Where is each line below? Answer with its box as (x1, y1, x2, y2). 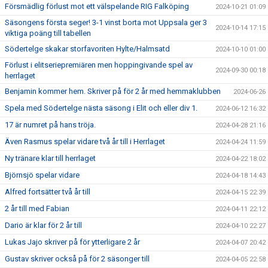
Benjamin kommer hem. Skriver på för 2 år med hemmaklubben (5, 87, 221, 96)
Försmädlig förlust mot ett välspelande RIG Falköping (5, 2, 189, 11)
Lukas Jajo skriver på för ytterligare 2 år (5, 237, 140, 246)
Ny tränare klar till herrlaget (5, 154, 96, 163)
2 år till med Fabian (5, 204, 69, 213)
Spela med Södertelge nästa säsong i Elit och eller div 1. (5, 103, 197, 112)
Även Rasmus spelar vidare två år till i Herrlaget (5, 137, 165, 146)
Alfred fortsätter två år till (5, 187, 90, 196)
